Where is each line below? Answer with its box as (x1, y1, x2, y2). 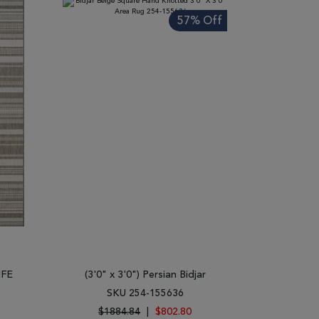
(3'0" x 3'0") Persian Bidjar (84, 270, 206, 280)
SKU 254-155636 (106, 288, 184, 298)
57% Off (177, 16, 222, 27)
